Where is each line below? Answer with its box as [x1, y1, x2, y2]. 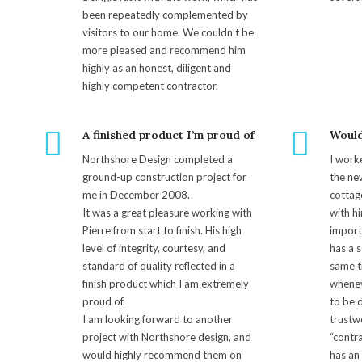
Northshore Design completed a [82, 152, 233, 166]
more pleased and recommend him [82, 43, 246, 57]
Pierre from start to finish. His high [82, 223, 242, 237]
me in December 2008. [82, 187, 190, 201]
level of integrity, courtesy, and [82, 241, 225, 255]
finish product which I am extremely [82, 276, 249, 290]
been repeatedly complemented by [82, 7, 248, 21]
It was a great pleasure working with [82, 205, 252, 219]
